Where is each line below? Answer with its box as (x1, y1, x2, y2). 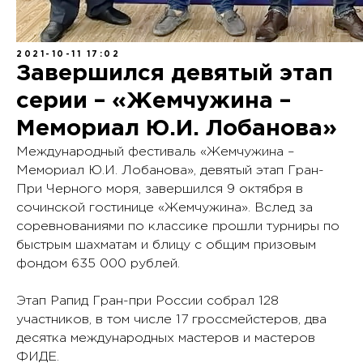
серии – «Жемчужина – (16, 92, 291, 111)
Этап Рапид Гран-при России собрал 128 (16, 295, 279, 307)
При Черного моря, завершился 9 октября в (16, 183, 303, 195)
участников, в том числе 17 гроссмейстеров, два (16, 314, 327, 326)
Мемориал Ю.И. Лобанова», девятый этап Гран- (16, 164, 324, 177)
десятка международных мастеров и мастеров (16, 332, 315, 344)
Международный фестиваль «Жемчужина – (16, 146, 294, 158)
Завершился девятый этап (16, 64, 333, 83)
